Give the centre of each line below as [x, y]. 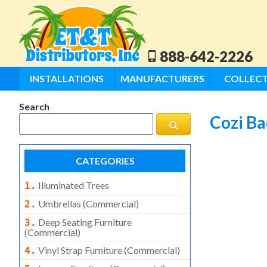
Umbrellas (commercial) [88, 204]
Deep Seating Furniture [84, 222]
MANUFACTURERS [162, 79]
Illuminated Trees [73, 185]
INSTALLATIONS [67, 79]
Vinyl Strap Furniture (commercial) [108, 250]
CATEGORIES [105, 161]
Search [34, 107]
